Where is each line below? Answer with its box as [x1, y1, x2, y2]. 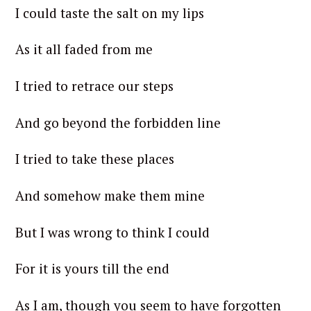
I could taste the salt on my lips [15, 3, 204, 22]
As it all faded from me [15, 40, 153, 58]
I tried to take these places [15, 150, 174, 168]
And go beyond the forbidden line [15, 113, 221, 131]
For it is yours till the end [15, 260, 169, 278]
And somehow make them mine [15, 186, 205, 204]
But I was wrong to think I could [15, 223, 210, 241]
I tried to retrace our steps [15, 76, 174, 94]
